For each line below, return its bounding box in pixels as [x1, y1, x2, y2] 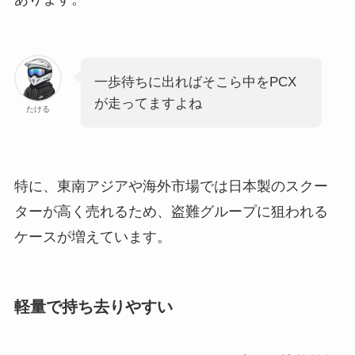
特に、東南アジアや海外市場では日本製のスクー [13, 177, 328, 194]
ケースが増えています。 [13, 228, 171, 245]
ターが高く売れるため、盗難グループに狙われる [13, 203, 328, 219]
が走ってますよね [94, 96, 202, 112]
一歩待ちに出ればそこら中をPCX [94, 74, 296, 90]
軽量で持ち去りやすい [13, 298, 173, 316]
